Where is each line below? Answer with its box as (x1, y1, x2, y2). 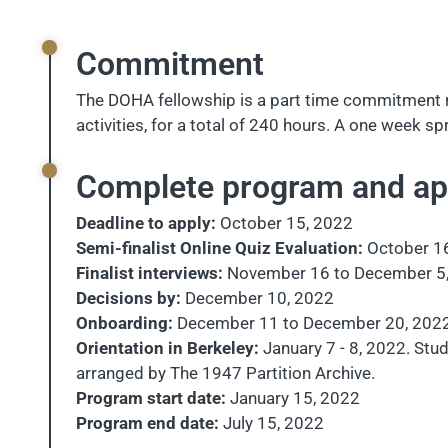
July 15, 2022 (219, 413, 324, 433)
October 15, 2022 (216, 213, 353, 233)
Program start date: (76, 388, 226, 408)
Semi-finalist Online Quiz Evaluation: (76, 238, 363, 258)
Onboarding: (76, 313, 173, 333)
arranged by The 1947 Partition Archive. (76, 363, 375, 383)
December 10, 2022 (181, 288, 334, 308)
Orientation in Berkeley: (76, 338, 259, 358)
